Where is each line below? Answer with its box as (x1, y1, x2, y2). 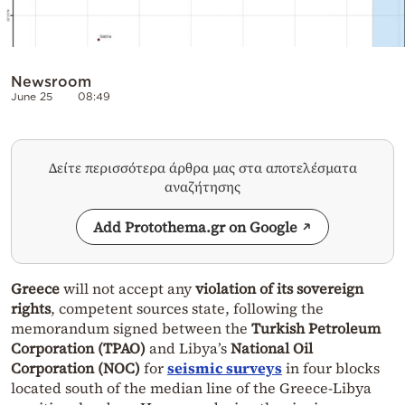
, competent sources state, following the (51, 298, 324, 319)
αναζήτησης (165, 177, 240, 197)
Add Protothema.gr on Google (93, 217, 297, 238)
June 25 (11, 90, 52, 103)
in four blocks (282, 358, 380, 379)
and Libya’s (146, 338, 231, 359)
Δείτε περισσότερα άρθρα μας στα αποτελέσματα (48, 158, 357, 178)
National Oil (231, 338, 313, 359)
